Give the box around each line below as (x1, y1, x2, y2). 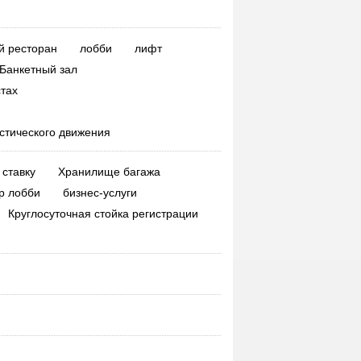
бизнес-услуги (62, 186, 137, 199)
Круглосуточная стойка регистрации (7, 207, 198, 220)
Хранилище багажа (57, 165, 160, 178)
